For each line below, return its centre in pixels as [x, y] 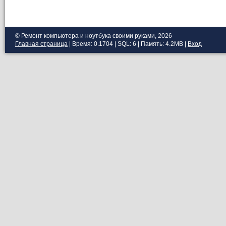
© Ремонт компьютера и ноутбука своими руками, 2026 [94, 36]
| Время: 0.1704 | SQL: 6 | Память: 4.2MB [125, 44]
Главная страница [41, 44]
